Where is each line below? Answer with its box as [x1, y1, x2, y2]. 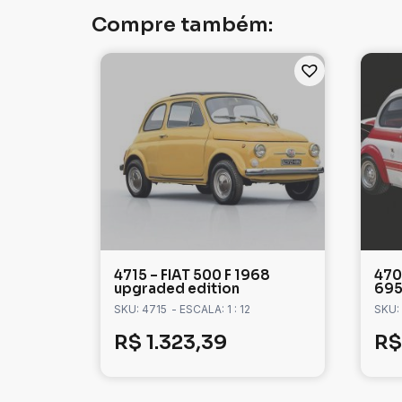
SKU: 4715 [114, 302, 167, 317]
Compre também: [92, 13, 273, 38]
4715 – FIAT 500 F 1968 [114, 267, 270, 284]
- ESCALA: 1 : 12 [171, 302, 250, 317]
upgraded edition [114, 280, 240, 298]
